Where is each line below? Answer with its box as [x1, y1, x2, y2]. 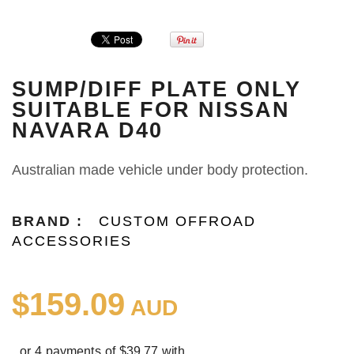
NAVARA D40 [12, 119, 163, 142]
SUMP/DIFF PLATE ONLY [12, 77, 301, 101]
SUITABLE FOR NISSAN [12, 98, 290, 122]
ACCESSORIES [12, 233, 132, 249]
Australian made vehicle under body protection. [12, 162, 308, 178]
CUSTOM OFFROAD [99, 213, 256, 229]
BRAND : [12, 213, 83, 229]
